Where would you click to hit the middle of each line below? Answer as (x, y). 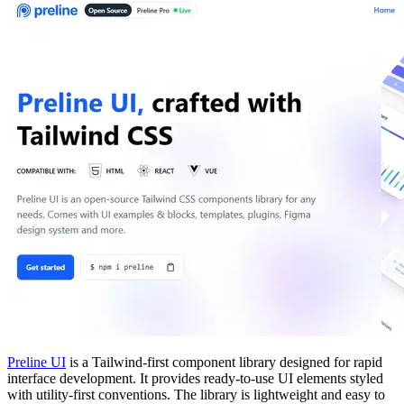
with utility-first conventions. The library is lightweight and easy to (196, 394)
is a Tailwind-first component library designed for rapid (224, 362)
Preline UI (37, 362)
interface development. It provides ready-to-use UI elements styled (195, 378)
